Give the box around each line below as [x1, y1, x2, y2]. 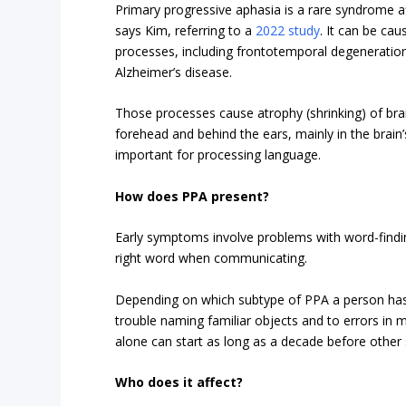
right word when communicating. [115, 249, 308, 267]
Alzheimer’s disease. [115, 63, 233, 81]
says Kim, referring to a [115, 22, 256, 39]
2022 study [256, 22, 321, 39]
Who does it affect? [115, 372, 244, 391]
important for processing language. [115, 146, 322, 164]
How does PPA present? [115, 187, 270, 205]
